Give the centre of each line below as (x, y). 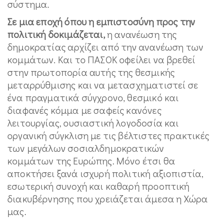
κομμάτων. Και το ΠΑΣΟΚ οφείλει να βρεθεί (101, 59)
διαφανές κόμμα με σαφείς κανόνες (84, 110)
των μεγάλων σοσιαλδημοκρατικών (86, 148)
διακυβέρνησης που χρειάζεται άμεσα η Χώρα (108, 198)
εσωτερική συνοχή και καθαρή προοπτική (99, 186)
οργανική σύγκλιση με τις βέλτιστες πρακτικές (108, 135)
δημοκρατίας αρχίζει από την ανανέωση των (106, 46)
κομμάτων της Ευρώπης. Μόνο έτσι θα (91, 160)
